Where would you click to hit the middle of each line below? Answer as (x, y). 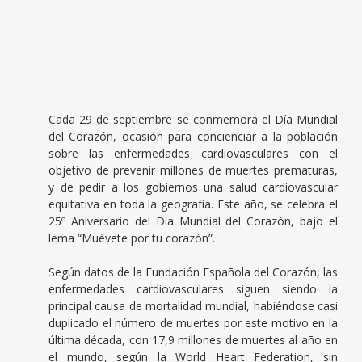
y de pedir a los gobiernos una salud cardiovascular (193, 187)
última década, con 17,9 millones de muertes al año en (193, 340)
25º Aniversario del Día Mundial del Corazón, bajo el (193, 221)
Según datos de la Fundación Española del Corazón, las (193, 272)
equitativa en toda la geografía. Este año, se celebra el (193, 204)
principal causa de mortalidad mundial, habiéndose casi (193, 306)
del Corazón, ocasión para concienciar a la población (193, 137)
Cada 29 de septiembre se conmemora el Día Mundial (193, 120)
